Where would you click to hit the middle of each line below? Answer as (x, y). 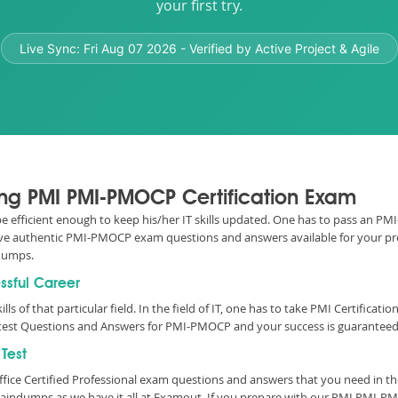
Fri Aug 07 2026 (130, 48)
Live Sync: (51, 48)
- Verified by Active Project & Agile (278, 48)
